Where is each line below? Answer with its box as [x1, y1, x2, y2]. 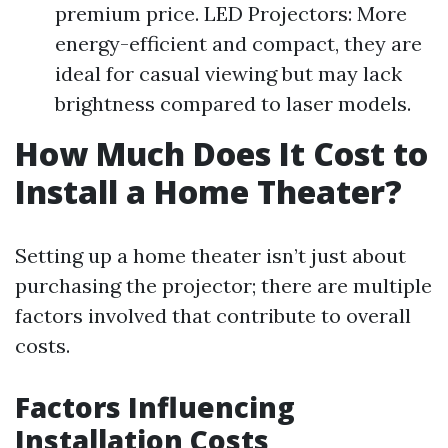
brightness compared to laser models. [55, 91, 411, 116]
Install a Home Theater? [15, 170, 402, 213]
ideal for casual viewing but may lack [55, 61, 402, 86]
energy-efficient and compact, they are [55, 31, 422, 56]
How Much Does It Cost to [15, 132, 428, 175]
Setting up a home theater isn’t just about [15, 243, 406, 268]
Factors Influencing [15, 388, 295, 426]
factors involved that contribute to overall [15, 303, 411, 328]
